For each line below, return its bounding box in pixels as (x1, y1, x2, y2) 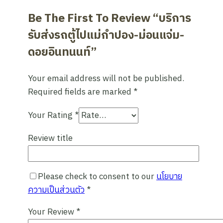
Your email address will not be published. (28, 72, 184, 86)
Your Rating (28, 109, 75, 123)
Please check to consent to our (38, 170, 156, 184)
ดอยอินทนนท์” (28, 43, 97, 62)
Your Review (28, 205, 76, 220)
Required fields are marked (28, 85, 133, 100)
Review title (28, 131, 73, 146)
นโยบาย (156, 170, 182, 184)
